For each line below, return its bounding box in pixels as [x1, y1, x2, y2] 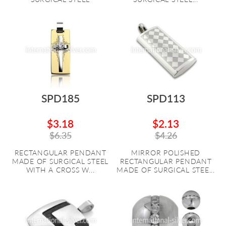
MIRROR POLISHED [131, 148, 201, 157]
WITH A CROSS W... [26, 165, 95, 174]
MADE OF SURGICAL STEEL [12, 157, 109, 165]
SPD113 [146, 92, 185, 104]
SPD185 [41, 92, 80, 104]
